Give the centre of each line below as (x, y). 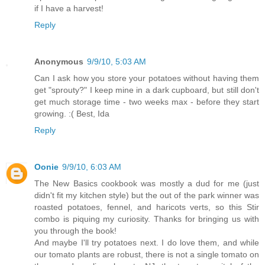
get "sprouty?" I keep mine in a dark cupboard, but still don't (147, 90)
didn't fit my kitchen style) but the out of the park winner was (147, 195)
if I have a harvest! (69, 8)
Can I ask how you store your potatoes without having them (147, 78)
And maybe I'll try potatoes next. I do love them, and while (147, 242)
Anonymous (59, 61)
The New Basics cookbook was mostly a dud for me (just (147, 183)
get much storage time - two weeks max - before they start (147, 101)
